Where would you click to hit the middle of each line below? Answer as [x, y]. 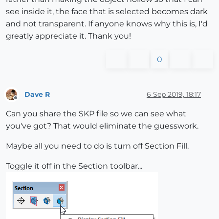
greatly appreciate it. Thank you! [68, 36]
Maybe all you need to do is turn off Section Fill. [97, 146]
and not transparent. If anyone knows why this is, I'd [107, 24]
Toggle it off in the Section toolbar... [74, 166]
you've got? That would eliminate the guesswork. [102, 126]
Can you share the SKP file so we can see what [96, 114]
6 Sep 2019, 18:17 [174, 94]
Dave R [37, 94]
